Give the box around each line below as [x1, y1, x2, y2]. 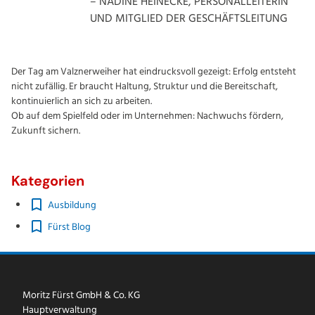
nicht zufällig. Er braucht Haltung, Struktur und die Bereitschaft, [11, 78, 278, 95]
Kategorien [11, 171, 84, 190]
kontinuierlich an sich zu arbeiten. [11, 93, 152, 110]
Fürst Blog [48, 219, 91, 236]
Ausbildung [48, 197, 96, 214]
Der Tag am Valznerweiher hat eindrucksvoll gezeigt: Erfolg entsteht [11, 63, 296, 80]
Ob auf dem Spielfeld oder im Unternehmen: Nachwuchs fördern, [11, 108, 283, 124]
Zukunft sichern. [11, 122, 80, 139]
